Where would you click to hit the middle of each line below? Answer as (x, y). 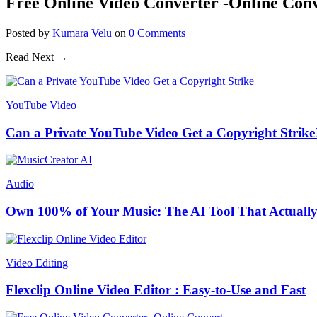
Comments (160, 33)
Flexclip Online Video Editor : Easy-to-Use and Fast (156, 290)
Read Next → (37, 57)
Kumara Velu (82, 33)
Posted (21, 33)
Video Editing (37, 263)
